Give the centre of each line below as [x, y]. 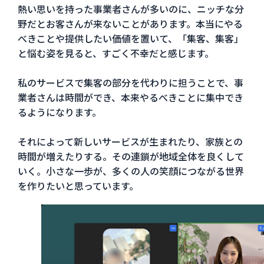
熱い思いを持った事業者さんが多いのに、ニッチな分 [131, 9]
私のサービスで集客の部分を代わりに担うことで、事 [130, 82]
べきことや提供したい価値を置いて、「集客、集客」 [130, 38]
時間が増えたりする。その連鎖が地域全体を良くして [131, 156]
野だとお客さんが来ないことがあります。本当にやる [130, 23]
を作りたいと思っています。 [78, 185]
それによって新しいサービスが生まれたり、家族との [130, 141]
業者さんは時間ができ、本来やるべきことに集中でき [130, 97]
